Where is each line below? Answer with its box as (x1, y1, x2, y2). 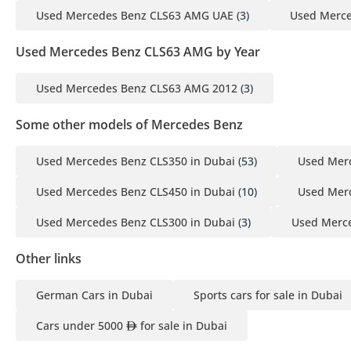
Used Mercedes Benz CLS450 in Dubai (36, 183, 235, 199)
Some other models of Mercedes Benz (16, 115, 243, 133)
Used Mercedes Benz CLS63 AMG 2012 (36, 80, 237, 96)
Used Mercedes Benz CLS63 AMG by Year (16, 42, 260, 60)
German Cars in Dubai (36, 287, 153, 302)
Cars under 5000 (36, 317, 126, 333)
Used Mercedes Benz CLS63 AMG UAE (36, 7, 233, 23)
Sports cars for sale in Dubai (194, 287, 342, 302)
